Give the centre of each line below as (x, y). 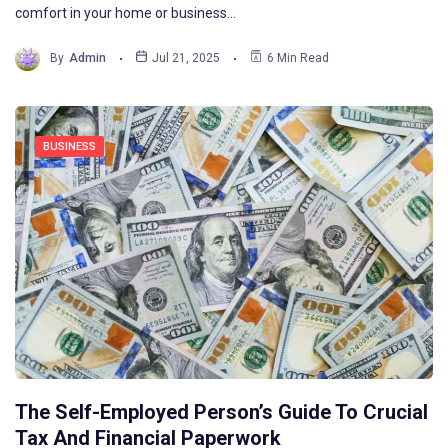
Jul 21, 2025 (186, 58)
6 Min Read (298, 58)
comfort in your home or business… (125, 12)
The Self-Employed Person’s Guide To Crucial (221, 412)
